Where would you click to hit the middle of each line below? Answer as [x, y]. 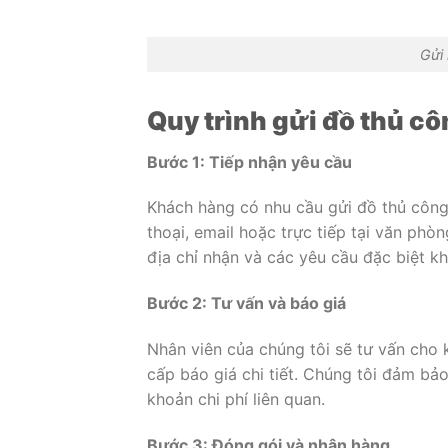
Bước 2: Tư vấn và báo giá [246, 303]
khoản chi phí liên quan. [236, 399]
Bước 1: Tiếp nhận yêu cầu [249, 161]
